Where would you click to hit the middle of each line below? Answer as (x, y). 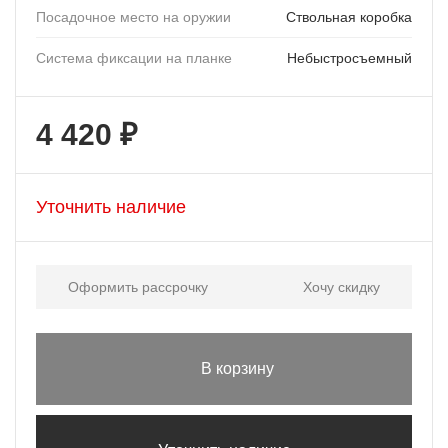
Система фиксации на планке (134, 57)
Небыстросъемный (349, 57)
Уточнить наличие (111, 206)
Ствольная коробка (349, 16)
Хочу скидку (341, 286)
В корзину (237, 368)
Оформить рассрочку (138, 286)
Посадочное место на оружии (133, 16)
